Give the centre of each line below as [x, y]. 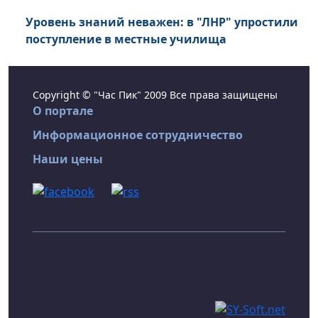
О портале [63, 111]
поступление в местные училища [126, 39]
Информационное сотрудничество [138, 135]
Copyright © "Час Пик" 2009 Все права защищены [155, 95]
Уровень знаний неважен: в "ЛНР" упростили [162, 22]
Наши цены [68, 159]
